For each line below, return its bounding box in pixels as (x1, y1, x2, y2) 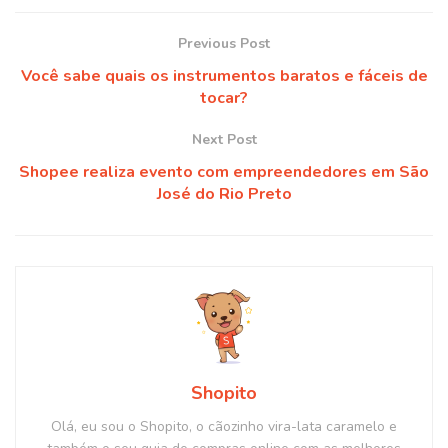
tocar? (200, 86, 248, 109)
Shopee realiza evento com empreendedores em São (19, 160, 429, 183)
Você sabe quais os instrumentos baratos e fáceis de (20, 64, 428, 87)
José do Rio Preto (156, 182, 292, 205)
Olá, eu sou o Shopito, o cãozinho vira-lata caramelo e (51, 416, 397, 436)
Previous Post (178, 33, 270, 53)
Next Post (191, 129, 257, 149)
